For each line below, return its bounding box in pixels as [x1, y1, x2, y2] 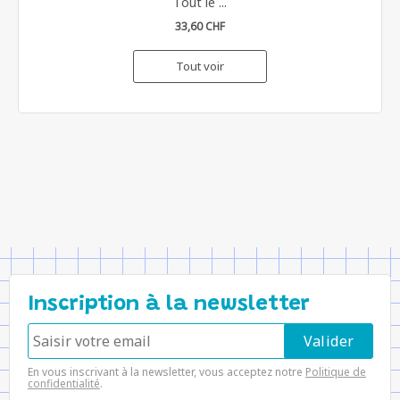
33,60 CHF [175, 19, 225, 34]
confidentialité [28, 376, 100, 391]
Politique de [305, 364, 366, 379]
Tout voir [176, 58, 224, 74]
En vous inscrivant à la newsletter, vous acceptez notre [28, 364, 305, 379]
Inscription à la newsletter [28, 294, 310, 315]
